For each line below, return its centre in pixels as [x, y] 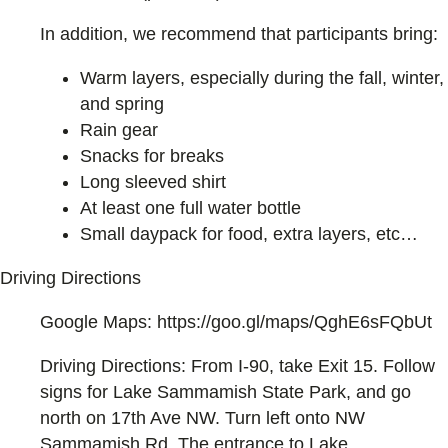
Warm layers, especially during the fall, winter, [262, 78]
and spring [122, 104]
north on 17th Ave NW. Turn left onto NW [202, 418]
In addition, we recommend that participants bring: [239, 34]
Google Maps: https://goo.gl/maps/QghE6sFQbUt [236, 322]
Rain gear [119, 130]
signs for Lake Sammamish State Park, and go [225, 392]
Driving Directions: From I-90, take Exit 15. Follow [237, 366]
